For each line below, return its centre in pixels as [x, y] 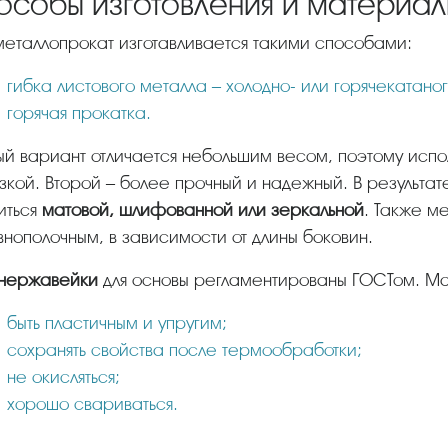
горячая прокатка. [79, 112]
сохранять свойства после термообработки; [184, 349]
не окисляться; [63, 376]
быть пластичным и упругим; [117, 322]
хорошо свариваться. [92, 403]
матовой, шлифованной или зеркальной [203, 209]
